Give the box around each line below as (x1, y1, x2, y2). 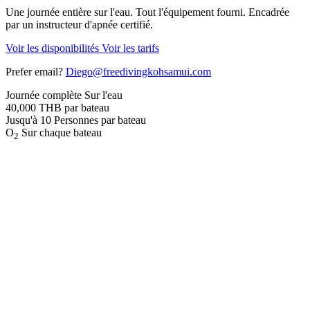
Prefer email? (6, 65, 66, 77)
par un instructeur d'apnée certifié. (6, 18, 153, 30)
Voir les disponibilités (6, 42, 102, 54)
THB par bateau (39, 101, 109, 113)
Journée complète (6, 89, 82, 101)
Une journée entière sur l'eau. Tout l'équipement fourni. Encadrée (6, 6, 289, 18)
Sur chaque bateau (21, 126, 102, 138)
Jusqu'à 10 (6, 113, 51, 126)
